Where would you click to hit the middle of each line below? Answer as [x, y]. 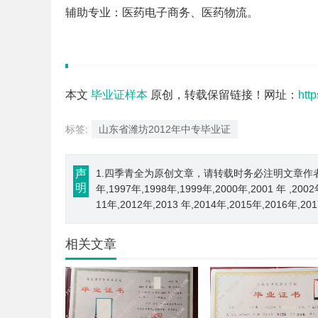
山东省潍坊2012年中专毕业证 [165, 129]
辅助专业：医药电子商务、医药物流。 [162, 12]
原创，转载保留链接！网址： [223, 95]
